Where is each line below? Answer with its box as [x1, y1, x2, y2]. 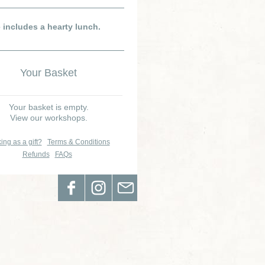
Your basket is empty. [8, 102, 89, 112]
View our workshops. [9, 113, 88, 122]
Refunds [22, 150, 50, 159]
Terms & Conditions [47, 138, 110, 146]
